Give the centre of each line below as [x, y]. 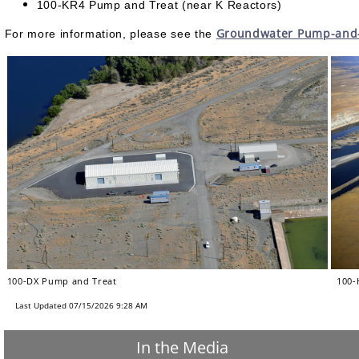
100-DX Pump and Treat [62, 280]
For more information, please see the [110, 34]
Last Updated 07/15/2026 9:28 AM [81, 306]
